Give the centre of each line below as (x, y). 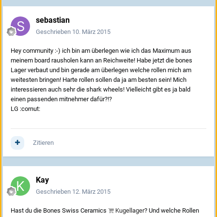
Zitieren (43, 143)
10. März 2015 (91, 32)
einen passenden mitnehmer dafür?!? (61, 99)
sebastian (53, 20)
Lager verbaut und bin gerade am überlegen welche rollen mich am (101, 70)
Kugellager (130, 211)
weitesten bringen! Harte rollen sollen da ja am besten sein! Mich (99, 80)
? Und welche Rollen (172, 211)
